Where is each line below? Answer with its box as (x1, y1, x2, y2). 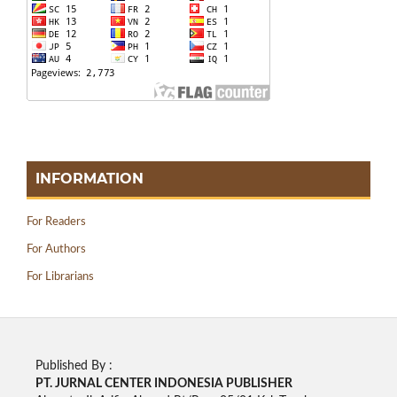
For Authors (27, 243, 86, 255)
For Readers (27, 216, 86, 228)
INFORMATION (35, 170, 144, 188)
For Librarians (27, 270, 94, 283)
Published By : (35, 359, 113, 372)
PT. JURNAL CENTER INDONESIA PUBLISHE (35, 377, 284, 390)
